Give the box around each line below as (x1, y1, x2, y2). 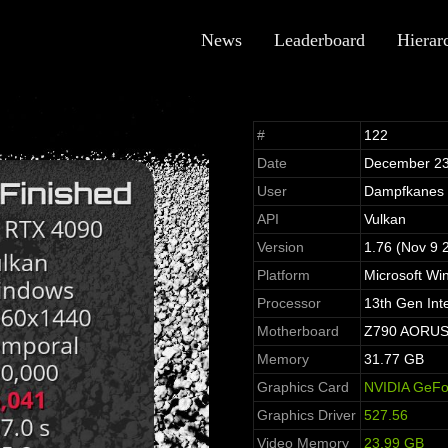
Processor (256, 295, 321, 312)
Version (256, 239, 304, 256)
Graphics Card (256, 379, 349, 396)
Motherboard (256, 323, 339, 340)
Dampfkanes (363, 183, 444, 200)
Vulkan (363, 211, 406, 228)
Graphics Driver (256, 407, 356, 424)
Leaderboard (274, 30, 365, 50)
